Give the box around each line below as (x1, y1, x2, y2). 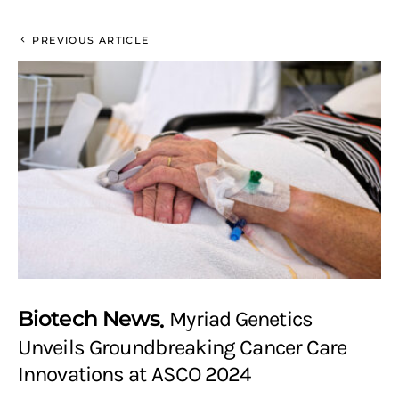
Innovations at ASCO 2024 (18, 361, 251, 387)
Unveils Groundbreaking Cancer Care (18, 334, 347, 360)
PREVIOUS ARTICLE (32, 34, 150, 46)
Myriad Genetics (169, 306, 313, 331)
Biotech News (18, 305, 160, 331)
